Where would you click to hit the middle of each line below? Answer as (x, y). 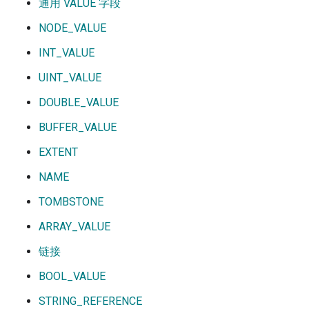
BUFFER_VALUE (78, 128)
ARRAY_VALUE (74, 227)
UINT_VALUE (70, 78)
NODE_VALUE (72, 28)
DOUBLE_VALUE (79, 103)
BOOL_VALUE (72, 277)
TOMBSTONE (71, 202)
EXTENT (58, 152)
